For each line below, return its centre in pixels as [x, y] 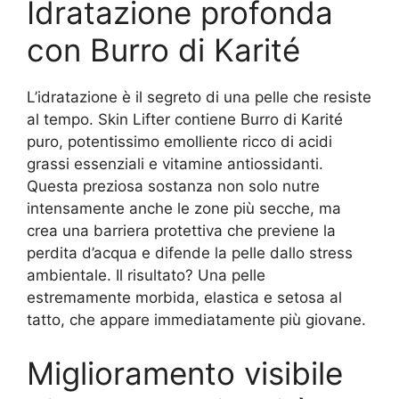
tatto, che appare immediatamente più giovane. [196, 320]
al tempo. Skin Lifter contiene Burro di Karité [185, 119]
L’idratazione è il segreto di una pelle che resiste [199, 97]
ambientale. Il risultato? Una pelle [146, 275]
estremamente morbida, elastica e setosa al [184, 297]
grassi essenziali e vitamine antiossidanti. [175, 164]
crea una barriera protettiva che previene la [181, 231]
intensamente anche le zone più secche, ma [184, 208]
